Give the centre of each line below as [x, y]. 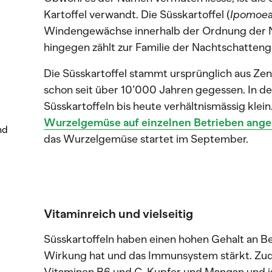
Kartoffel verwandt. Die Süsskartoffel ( [137, 15]
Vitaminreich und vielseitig [118, 214]
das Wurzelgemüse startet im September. [146, 139]
